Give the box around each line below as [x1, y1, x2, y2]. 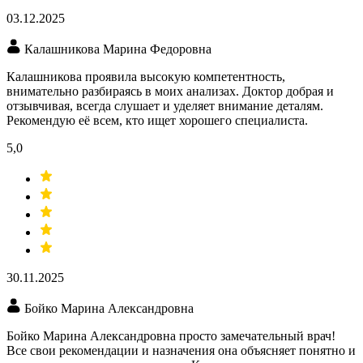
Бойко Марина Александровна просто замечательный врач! [6, 329, 335, 344]
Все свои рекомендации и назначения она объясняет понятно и [6, 344, 356, 358]
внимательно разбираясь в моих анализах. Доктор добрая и [6, 84, 334, 99]
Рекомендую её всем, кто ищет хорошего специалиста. [6, 113, 308, 128]
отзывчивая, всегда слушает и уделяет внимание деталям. [6, 99, 323, 113]
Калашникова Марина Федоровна [24, 42, 211, 57]
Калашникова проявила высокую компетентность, [6, 70, 285, 84]
